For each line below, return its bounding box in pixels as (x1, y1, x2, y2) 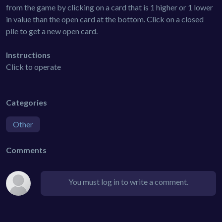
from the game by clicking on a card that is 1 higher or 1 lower (6, 2, 213, 12)
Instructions (6, 50, 51, 59)
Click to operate (6, 61, 61, 71)
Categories (6, 97, 47, 107)
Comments (6, 145, 47, 155)
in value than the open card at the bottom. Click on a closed (6, 14, 204, 24)
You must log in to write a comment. (68, 176, 188, 186)
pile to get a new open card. (6, 26, 98, 36)
